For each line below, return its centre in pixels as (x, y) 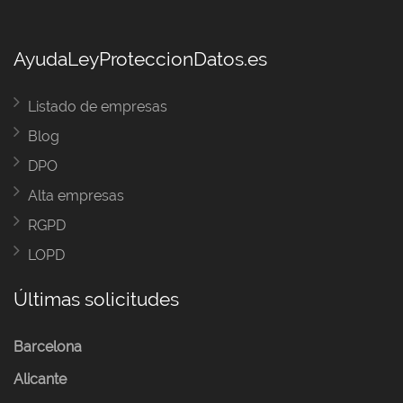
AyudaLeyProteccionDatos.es (140, 58)
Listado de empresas (98, 106)
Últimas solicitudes (96, 299)
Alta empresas (76, 195)
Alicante (40, 379)
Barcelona (48, 346)
